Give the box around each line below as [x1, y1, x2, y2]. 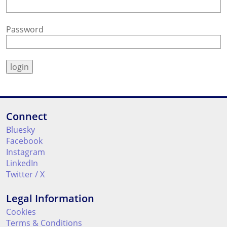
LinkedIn [6, 158, 38, 169]
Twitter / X [6, 169, 45, 180]
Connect [6, 109, 47, 124]
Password [6, 24, 44, 35]
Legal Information [6, 192, 94, 206]
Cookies [6, 206, 36, 218]
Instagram [6, 146, 45, 158]
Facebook [6, 135, 43, 147]
